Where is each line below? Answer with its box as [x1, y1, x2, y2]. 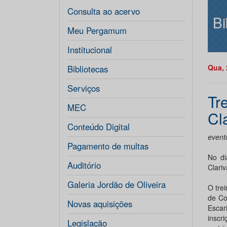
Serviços [67, 82, 100, 94]
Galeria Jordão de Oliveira [67, 178, 166, 191]
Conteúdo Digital [67, 121, 130, 133]
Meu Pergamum [67, 24, 127, 36]
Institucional [67, 44, 112, 56]
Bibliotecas [67, 63, 108, 75]
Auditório [67, 159, 101, 171]
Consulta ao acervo [67, 5, 140, 17]
